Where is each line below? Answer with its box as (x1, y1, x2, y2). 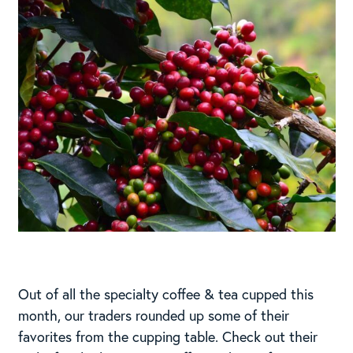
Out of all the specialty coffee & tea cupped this (17, 284, 314, 303)
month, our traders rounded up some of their (17, 305, 289, 325)
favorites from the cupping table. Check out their (17, 326, 318, 346)
